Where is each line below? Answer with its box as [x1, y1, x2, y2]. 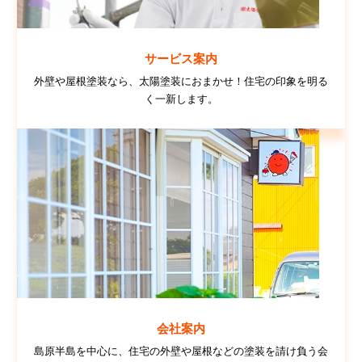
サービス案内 [145, 52, 217, 66]
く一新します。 [144, 94, 218, 106]
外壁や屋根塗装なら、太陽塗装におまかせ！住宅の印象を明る [34, 76, 328, 88]
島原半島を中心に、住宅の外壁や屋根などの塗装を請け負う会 [34, 346, 328, 358]
